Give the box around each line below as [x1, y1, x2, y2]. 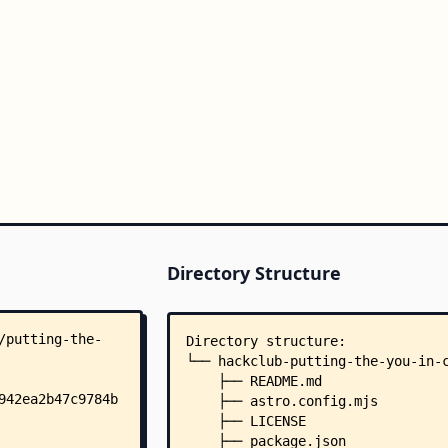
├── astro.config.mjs [185, 393, 378, 409]
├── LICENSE [185, 413, 306, 429]
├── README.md [185, 373, 322, 389]
